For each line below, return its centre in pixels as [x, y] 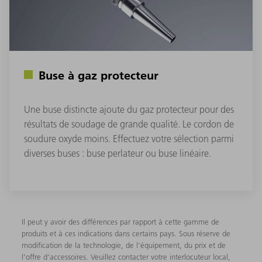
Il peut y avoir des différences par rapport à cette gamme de [121, 222]
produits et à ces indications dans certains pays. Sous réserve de [126, 234]
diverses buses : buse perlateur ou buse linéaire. [118, 154]
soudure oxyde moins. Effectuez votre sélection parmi [129, 139]
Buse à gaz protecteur [99, 75]
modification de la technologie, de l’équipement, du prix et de [124, 245]
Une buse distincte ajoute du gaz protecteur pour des [129, 110]
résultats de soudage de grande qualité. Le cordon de [129, 124]
